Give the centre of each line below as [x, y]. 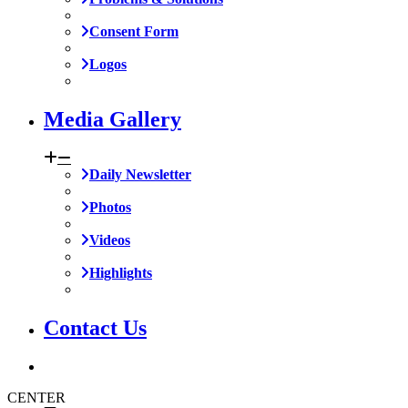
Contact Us [95, 327]
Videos [110, 240]
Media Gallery [112, 119]
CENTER [36, 397]
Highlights [121, 272]
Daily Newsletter [140, 174]
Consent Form [134, 32]
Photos [110, 207]
